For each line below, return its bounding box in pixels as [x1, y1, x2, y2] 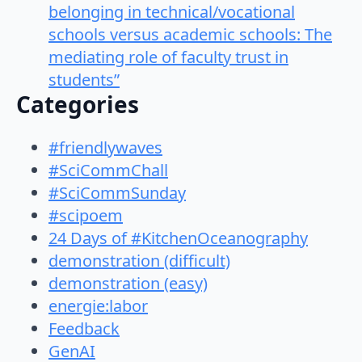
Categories [16, 88, 139, 120]
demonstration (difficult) [48, 250, 230, 272]
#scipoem [48, 204, 123, 227]
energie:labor [48, 295, 148, 318]
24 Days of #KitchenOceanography [48, 227, 308, 250]
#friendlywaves [48, 137, 162, 159]
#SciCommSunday [48, 182, 186, 204]
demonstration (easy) [48, 272, 208, 295]
